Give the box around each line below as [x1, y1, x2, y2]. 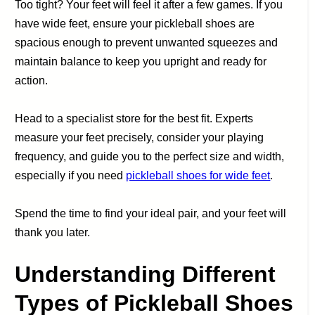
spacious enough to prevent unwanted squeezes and [15, 36, 278, 49]
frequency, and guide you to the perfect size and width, [15, 150, 285, 162]
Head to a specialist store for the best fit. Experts [15, 112, 254, 124]
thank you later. [15, 226, 91, 238]
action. [15, 74, 49, 86]
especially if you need [15, 169, 127, 181]
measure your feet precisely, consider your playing [15, 131, 264, 143]
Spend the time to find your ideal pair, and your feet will [15, 207, 287, 219]
